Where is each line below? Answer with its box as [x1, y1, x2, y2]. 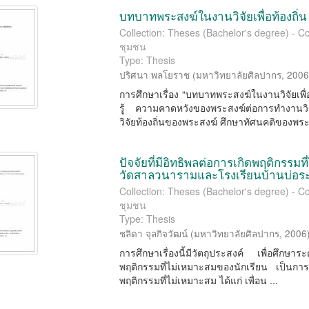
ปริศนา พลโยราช [119, 68, 190, 81]
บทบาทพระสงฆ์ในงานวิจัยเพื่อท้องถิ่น [119, 7, 308, 24]
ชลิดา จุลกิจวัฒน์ [119, 227, 188, 240]
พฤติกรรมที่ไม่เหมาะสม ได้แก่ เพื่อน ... [119, 273, 279, 287]
